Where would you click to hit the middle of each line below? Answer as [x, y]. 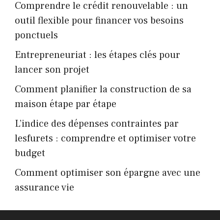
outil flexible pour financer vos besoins [99, 20]
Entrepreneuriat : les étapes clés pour [97, 55]
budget [30, 153]
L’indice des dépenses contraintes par [97, 124]
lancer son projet [52, 69]
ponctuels [36, 35]
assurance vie [44, 187]
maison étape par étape [66, 104]
